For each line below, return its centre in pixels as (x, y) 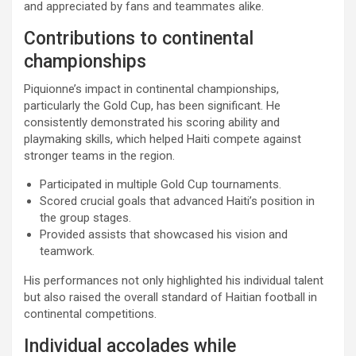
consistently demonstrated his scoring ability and (152, 123)
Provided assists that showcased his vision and (164, 235)
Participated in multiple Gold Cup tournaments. (161, 185)
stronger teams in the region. (99, 156)
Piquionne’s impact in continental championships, (151, 89)
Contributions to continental (139, 39)
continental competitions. (90, 314)
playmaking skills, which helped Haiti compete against (163, 139)
